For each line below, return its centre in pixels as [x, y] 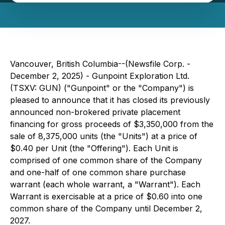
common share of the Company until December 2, [106, 208]
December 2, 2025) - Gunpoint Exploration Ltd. [100, 76]
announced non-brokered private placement [95, 112]
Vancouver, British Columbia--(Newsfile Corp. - [100, 64]
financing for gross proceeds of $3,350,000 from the [112, 124]
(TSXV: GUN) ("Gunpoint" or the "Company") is [102, 88]
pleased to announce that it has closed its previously [110, 100]
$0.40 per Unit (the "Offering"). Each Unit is [94, 148]
